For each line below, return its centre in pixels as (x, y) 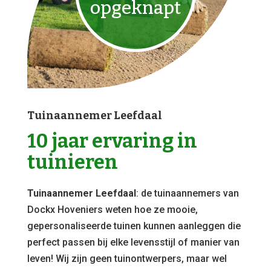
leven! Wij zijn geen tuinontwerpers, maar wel (127, 259)
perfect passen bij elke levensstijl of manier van (133, 242)
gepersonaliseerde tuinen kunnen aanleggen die (134, 226)
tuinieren (72, 162)
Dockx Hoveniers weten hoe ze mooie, (112, 210)
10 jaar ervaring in (112, 141)
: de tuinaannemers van (187, 193)
